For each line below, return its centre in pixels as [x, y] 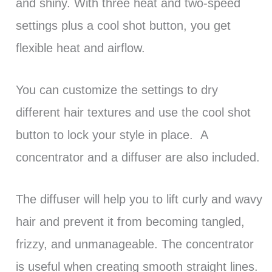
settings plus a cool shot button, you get [123, 26]
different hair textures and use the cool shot [133, 113]
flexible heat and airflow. [80, 48]
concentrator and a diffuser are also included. [138, 158]
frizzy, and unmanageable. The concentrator [134, 244]
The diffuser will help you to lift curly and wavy [139, 199]
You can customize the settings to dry [117, 90]
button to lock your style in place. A [111, 135]
